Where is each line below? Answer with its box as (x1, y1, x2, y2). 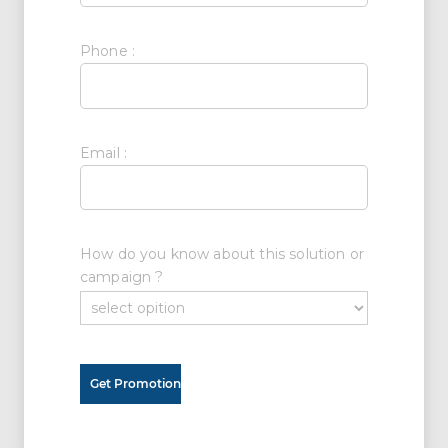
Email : (79, 143, 127, 162)
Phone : (79, 42, 135, 61)
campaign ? (79, 268, 164, 287)
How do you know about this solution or (79, 245, 364, 264)
